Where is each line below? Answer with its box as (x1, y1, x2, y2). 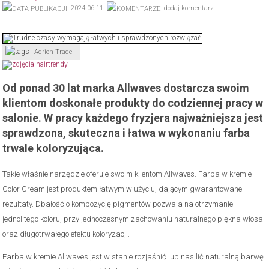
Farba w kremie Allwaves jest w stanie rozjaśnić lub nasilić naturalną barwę (2, 252, 264, 261)
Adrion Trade (34, 47, 73, 56)
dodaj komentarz (164, 4, 214, 12)
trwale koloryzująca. (2, 141, 104, 154)
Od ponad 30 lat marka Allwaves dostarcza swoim (2, 81, 250, 94)
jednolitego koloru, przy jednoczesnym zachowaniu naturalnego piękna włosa (2, 214, 264, 223)
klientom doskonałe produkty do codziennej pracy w (2, 96, 264, 109)
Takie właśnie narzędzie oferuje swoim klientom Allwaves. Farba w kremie (2, 169, 252, 178)
